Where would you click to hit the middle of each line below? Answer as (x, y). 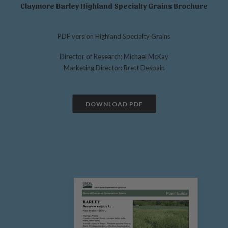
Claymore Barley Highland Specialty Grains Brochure (114, 6)
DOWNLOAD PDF (114, 104)
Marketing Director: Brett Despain (114, 68)
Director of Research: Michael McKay (114, 56)
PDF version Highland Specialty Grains (114, 36)
